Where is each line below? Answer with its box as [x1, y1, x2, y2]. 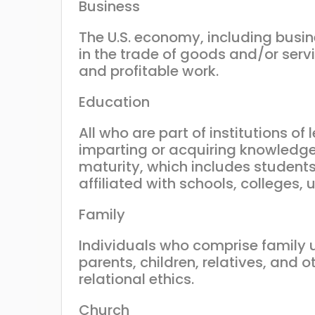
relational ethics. [79, 269, 194, 289]
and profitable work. [79, 60, 219, 81]
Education [79, 91, 150, 112]
